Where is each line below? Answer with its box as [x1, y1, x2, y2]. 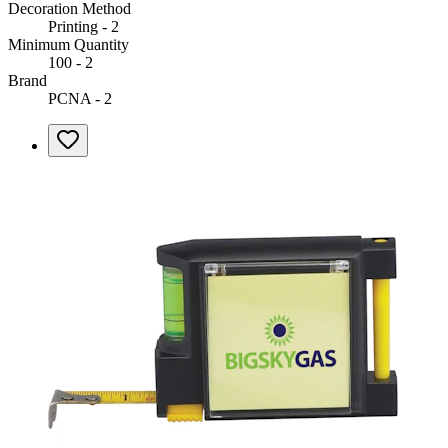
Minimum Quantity [8, 35, 129, 53]
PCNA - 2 [48, 89, 112, 107]
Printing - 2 [48, 17, 119, 35]
